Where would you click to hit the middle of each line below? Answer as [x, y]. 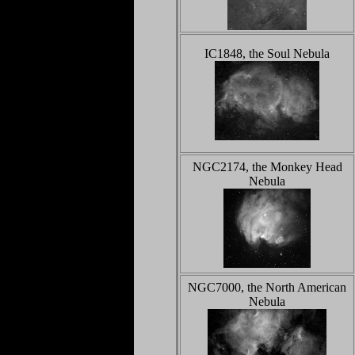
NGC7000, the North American [267, 287]
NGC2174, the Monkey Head [267, 167]
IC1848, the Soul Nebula [267, 53]
